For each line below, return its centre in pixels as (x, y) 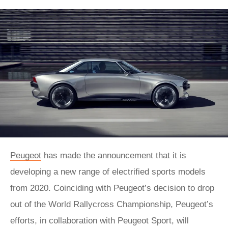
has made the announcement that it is (114, 155)
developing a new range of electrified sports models (108, 172)
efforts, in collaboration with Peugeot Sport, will (99, 220)
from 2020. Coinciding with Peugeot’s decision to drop (112, 188)
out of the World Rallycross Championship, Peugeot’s (112, 204)
